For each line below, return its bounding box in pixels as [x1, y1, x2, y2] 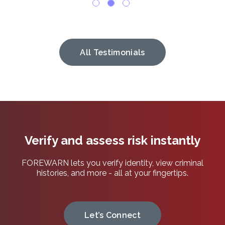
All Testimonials [80, 47, 145, 57]
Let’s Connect [84, 210, 141, 220]
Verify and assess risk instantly [25, 133, 200, 148]
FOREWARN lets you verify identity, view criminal [22, 158, 203, 168]
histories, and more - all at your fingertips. [37, 168, 188, 178]
